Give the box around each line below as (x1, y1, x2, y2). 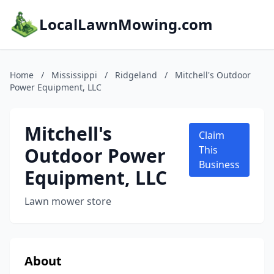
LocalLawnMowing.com (39, 14, 213, 34)
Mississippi (51, 69, 97, 81)
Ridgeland (115, 69, 157, 81)
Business (199, 158, 240, 171)
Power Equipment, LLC (10, 81, 102, 93)
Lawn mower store (24, 194, 111, 208)
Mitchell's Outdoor (175, 69, 251, 81)
